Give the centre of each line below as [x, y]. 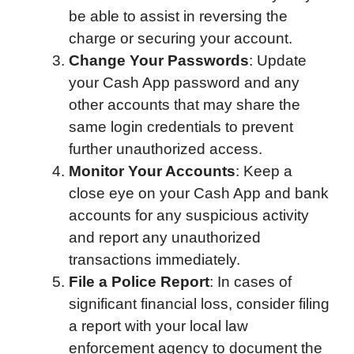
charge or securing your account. [181, 39]
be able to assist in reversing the [178, 17]
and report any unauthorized [165, 238]
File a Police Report [139, 282]
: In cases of [250, 282]
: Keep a [264, 171]
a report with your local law [158, 326]
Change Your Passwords [159, 61]
